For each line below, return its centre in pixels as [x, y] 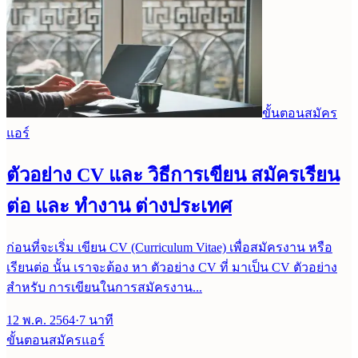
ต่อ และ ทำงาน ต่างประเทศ [119, 206]
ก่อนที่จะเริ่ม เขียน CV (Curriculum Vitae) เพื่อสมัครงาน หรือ [169, 247]
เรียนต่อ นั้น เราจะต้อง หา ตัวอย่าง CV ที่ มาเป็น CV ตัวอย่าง [172, 267]
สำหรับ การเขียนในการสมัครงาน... [104, 287]
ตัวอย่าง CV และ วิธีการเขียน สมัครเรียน [173, 175]
